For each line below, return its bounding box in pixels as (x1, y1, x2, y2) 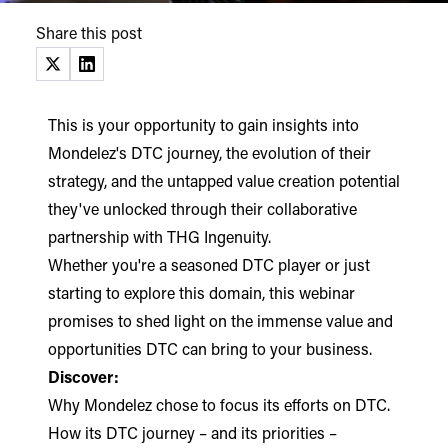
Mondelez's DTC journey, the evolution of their (48, 147, 371, 164)
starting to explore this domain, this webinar (48, 287, 355, 304)
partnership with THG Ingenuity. (48, 231, 271, 248)
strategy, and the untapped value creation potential (48, 175, 400, 192)
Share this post (36, 27, 142, 44)
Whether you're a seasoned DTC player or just (48, 259, 370, 276)
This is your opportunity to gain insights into (48, 119, 359, 136)
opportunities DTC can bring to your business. (48, 343, 372, 360)
